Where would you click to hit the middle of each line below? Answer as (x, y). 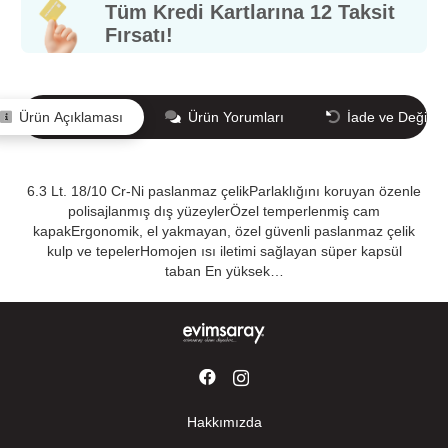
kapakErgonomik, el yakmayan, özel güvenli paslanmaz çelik (224, 230)
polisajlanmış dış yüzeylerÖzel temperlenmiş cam (224, 210)
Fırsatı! (138, 34)
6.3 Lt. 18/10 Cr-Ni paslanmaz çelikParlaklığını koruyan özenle (224, 190)
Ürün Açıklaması (70, 117)
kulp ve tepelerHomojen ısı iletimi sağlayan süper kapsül (224, 250)
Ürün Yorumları (235, 117)
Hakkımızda (224, 421)
